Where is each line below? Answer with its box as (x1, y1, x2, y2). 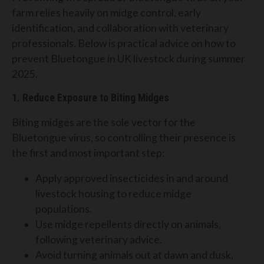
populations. (35, 203, 92, 216)
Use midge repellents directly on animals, (35, 218, 221, 231)
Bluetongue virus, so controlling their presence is (12, 131, 236, 144)
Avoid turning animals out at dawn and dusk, (35, 249, 233, 262)
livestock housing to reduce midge (35, 187, 192, 200)
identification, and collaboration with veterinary (12, 21, 229, 34)
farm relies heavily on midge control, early (12, 6, 201, 19)
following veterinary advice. (35, 233, 162, 246)
